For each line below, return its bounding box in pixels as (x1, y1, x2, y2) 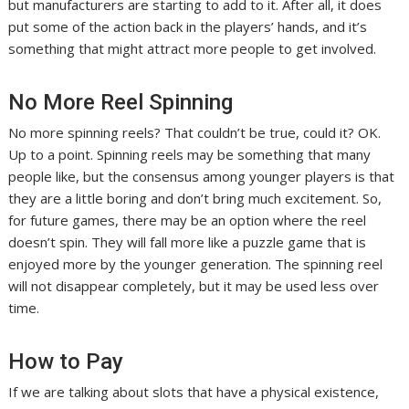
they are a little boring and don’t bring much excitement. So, (8, 188, 383, 207)
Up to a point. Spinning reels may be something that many (8, 144, 372, 163)
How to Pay (8, 348, 124, 374)
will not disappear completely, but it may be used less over (8, 276, 380, 295)
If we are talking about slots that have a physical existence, (8, 382, 380, 401)
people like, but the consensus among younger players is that (8, 166, 395, 185)
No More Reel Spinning (8, 89, 234, 115)
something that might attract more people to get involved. (8, 38, 377, 58)
